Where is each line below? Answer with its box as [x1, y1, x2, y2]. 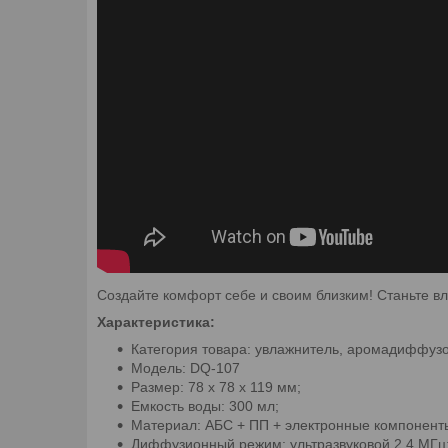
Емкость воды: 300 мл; [131, 397, 279, 414]
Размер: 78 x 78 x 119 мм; [131, 378, 301, 395]
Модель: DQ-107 [131, 359, 240, 376]
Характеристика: [97, 313, 215, 330]
